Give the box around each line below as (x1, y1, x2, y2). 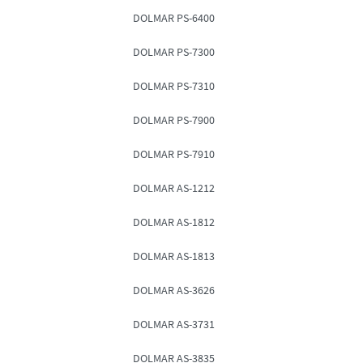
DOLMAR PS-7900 (133, 113, 215, 128)
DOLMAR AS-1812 (133, 215, 215, 230)
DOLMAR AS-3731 (133, 317, 215, 332)
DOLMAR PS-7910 (133, 147, 215, 162)
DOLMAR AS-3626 (133, 283, 215, 298)
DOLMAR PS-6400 (133, 11, 215, 26)
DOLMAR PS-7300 (133, 45, 215, 60)
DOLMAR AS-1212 (133, 181, 215, 196)
